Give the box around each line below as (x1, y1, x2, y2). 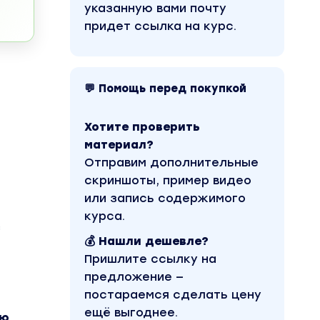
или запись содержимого (84, 191, 246, 205)
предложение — (84, 270, 184, 284)
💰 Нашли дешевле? (84, 234, 209, 248)
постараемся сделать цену (84, 288, 261, 301)
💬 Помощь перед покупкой (84, 82, 246, 95)
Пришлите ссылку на (84, 252, 216, 266)
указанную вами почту (84, 1, 226, 15)
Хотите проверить (84, 120, 200, 134)
